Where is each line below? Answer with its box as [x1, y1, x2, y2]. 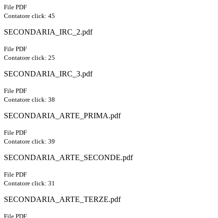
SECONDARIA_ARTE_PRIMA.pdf [4, 111, 121, 120]
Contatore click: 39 [4, 138, 55, 145]
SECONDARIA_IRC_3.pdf [4, 70, 92, 78]
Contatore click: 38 [4, 96, 55, 104]
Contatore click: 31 [4, 180, 55, 187]
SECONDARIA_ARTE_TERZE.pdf [4, 195, 121, 204]
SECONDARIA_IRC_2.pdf [4, 28, 92, 36]
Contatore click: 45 [4, 12, 55, 20]
